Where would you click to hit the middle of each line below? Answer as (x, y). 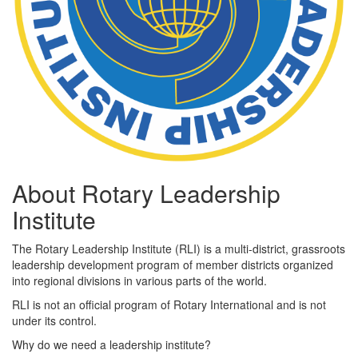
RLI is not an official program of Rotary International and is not (169, 304)
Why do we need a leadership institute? (111, 344)
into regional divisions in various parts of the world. (139, 280)
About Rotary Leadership (146, 193)
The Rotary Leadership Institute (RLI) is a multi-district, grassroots (179, 249)
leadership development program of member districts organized (173, 265)
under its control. (54, 320)
